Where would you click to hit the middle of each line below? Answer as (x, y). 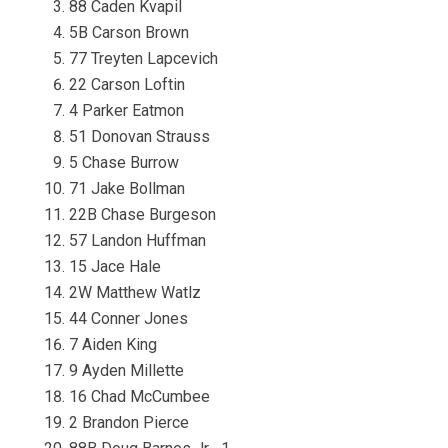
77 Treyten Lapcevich (143, 58)
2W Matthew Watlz (134, 292)
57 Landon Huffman (137, 240)
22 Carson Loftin (126, 84)
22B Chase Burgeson (142, 214)
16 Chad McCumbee (139, 396)
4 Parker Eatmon (126, 110)
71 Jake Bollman (126, 188)
